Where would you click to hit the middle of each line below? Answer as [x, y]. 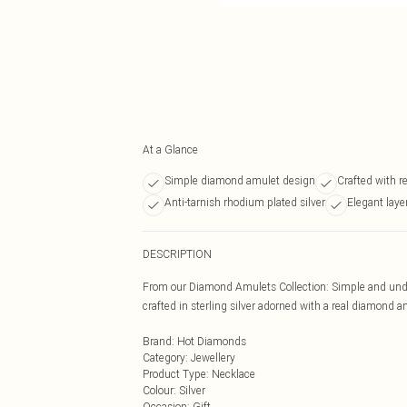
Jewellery [213, 357]
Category [164, 357]
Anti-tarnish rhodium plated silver [245, 202]
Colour [158, 390]
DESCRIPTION [177, 254]
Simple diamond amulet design [240, 180]
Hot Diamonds [212, 341]
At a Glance [170, 149]
